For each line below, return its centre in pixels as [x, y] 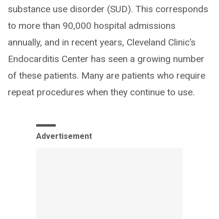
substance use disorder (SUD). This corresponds [108, 9]
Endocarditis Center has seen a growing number [106, 59]
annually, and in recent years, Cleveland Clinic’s [102, 43]
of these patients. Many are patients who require [107, 76]
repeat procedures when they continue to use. [101, 92]
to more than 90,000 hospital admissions [92, 26]
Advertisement [64, 136]
